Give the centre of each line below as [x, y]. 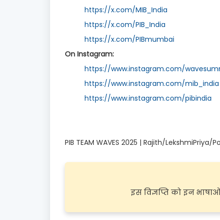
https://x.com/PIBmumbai [129, 39]
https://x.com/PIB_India [125, 24]
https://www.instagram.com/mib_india [152, 83]
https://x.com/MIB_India [126, 10]
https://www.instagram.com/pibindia [148, 98]
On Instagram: [90, 54]
